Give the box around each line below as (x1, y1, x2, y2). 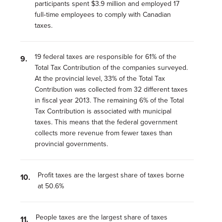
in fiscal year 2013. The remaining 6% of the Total (34, 95, 184, 106)
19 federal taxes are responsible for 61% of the (34, 52, 176, 62)
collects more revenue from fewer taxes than (34, 128, 172, 138)
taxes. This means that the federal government (34, 117, 177, 127)
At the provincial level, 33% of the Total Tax (34, 73, 165, 84)
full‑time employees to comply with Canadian (34, 9, 171, 20)
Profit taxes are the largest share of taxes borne (37, 170, 184, 180)
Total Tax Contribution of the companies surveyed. (34, 62, 188, 73)
